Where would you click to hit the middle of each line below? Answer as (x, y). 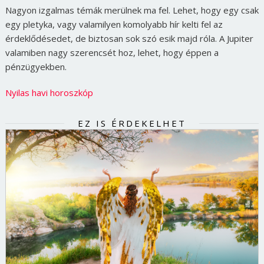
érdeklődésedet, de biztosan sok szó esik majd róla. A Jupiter (129, 39)
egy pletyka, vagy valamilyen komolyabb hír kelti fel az (114, 24)
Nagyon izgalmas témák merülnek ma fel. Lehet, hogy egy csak (132, 10)
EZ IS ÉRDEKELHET (132, 123)
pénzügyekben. (36, 67)
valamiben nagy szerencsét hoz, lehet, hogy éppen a (112, 53)
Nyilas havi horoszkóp (49, 93)
